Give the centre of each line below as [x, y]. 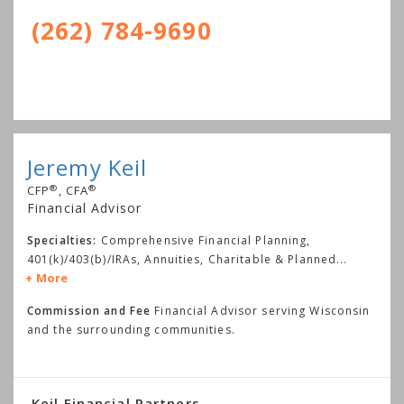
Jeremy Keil [87, 168]
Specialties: [62, 241]
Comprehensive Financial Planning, [206, 241]
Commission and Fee [89, 311]
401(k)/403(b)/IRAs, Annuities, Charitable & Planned [182, 260]
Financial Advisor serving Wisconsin [261, 311]
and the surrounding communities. [131, 330]
